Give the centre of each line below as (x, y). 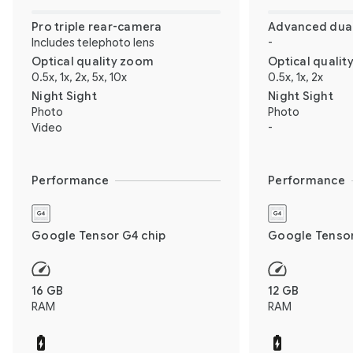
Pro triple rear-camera (97, 26)
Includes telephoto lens (93, 42)
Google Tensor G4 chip (99, 235)
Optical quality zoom (93, 61)
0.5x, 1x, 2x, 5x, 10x (79, 77)
